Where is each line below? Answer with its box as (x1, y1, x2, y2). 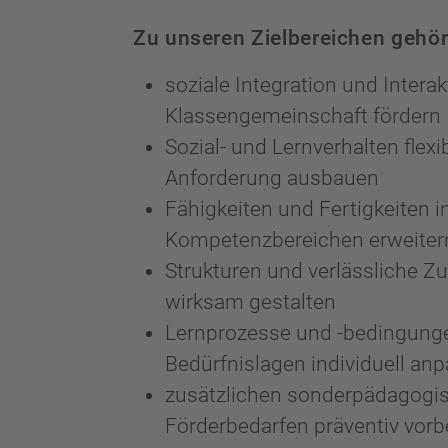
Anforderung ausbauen (165, 166, 379, 191)
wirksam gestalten (165, 290, 336, 315)
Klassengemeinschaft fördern (165, 104, 441, 129)
